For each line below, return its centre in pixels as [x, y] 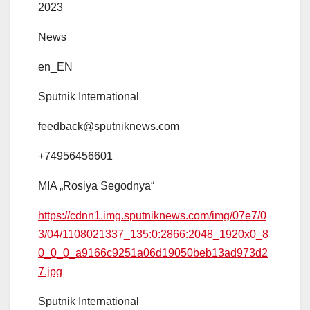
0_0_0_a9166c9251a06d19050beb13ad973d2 [153, 253]
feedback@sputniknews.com [109, 127]
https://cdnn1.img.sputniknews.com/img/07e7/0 [152, 216]
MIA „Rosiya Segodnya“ [96, 186]
